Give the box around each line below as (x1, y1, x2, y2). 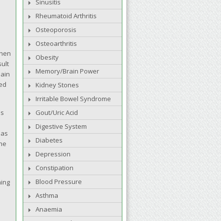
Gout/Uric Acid (36, 108, 78, 117)
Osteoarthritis (36, 39, 77, 48)
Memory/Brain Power (36, 67, 99, 75)
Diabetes (36, 136, 63, 145)
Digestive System (36, 122, 87, 131)
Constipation (36, 163, 74, 172)
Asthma (36, 191, 58, 200)
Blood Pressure (36, 177, 82, 186)
